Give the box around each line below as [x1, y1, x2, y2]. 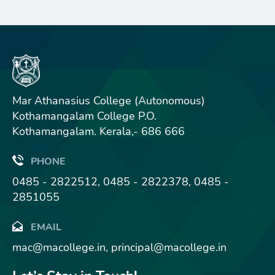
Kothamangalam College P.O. [12, 109, 157, 123]
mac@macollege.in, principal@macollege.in [12, 240, 227, 255]
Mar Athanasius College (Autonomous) [12, 93, 205, 108]
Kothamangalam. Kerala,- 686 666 [12, 124, 185, 139]
